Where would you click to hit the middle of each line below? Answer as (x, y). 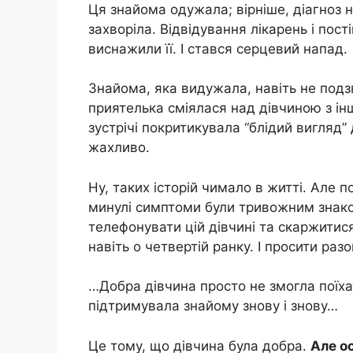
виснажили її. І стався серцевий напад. (218, 48)
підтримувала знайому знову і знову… (213, 306)
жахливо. (119, 148)
